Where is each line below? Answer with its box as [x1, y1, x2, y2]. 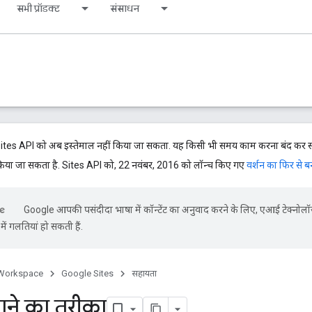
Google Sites [61, 268, 114, 279]
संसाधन [110, 2, 139, 15]
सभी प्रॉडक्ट [17, 2, 60, 15]
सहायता [132, 268, 157, 279]
